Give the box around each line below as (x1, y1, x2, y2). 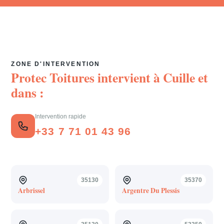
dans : (11, 83, 44, 102)
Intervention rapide (35, 113, 86, 119)
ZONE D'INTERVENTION (11, 60, 100, 67)
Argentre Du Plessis (121, 185, 179, 195)
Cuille (163, 68, 195, 87)
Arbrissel (17, 185, 45, 195)
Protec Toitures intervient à (11, 68, 163, 87)
